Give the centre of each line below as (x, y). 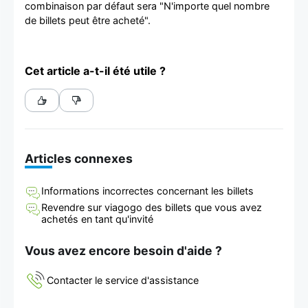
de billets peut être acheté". (88, 20)
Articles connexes (79, 158)
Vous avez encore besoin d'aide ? (123, 250)
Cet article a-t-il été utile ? (95, 70)
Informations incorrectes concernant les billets (147, 190)
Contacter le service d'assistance (123, 280)
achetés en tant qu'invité (97, 219)
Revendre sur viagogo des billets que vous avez (152, 207)
